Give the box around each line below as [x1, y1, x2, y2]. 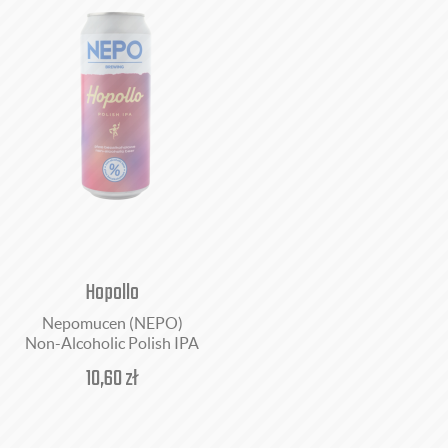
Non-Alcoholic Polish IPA [25, 334, 199, 352]
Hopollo [85, 276, 139, 310]
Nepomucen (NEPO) [41, 314, 183, 332]
